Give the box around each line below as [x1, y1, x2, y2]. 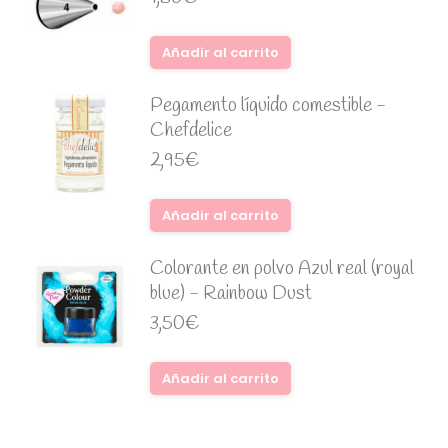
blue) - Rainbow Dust [150, 281, 312, 307]
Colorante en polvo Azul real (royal [150, 256, 414, 282]
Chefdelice [150, 118, 232, 144]
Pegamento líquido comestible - [150, 93, 386, 119]
